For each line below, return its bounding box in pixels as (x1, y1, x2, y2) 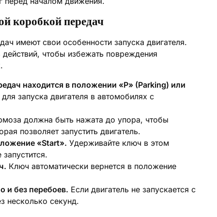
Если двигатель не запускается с (68, 185, 196, 194)
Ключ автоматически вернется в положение (6, 161, 176, 171)
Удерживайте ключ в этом (67, 138, 169, 148)
